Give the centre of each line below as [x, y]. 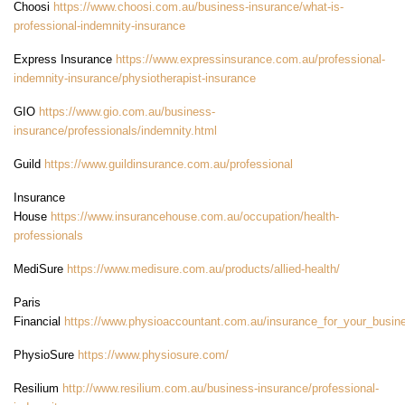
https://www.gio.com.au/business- [127, 112]
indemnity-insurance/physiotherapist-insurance [135, 79]
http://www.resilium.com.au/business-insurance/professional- [221, 389]
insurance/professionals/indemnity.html [115, 131]
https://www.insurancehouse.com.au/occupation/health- [195, 217]
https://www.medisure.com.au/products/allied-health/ [203, 269]
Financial [39, 322]
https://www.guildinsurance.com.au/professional [169, 165]
